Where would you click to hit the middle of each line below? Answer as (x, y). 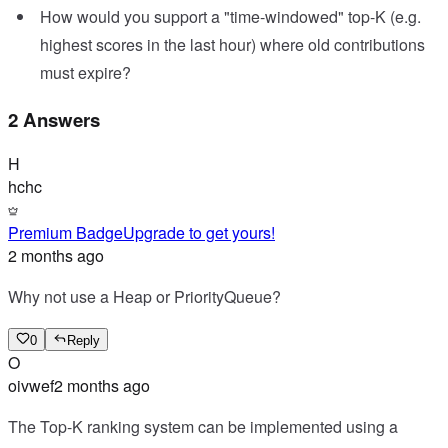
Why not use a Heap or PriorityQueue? (144, 296)
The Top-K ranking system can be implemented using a (203, 426)
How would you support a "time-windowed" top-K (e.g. (230, 17)
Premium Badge (65, 232)
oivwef (31, 385)
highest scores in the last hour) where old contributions (232, 45)
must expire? (85, 73)
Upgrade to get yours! (199, 232)
